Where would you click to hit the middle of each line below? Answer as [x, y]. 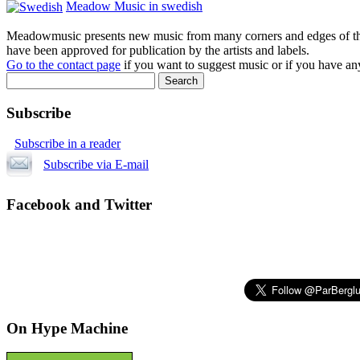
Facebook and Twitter [79, 205]
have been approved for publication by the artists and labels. [158, 50]
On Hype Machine [67, 328]
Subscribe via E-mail [96, 165]
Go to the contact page [63, 64]
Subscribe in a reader [67, 144]
